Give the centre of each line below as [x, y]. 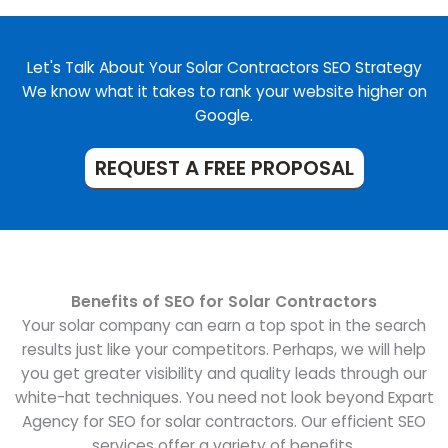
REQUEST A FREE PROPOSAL [224, 168]
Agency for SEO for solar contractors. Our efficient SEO [224, 422]
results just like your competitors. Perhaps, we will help [224, 350]
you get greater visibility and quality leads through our [224, 374]
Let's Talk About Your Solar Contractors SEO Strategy [224, 68]
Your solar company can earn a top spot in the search [224, 326]
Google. [224, 116]
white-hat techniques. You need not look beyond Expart [224, 398]
